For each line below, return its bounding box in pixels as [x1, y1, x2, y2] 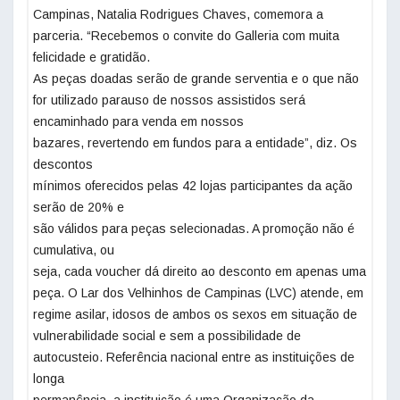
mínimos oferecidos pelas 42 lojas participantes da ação [33, 179, 353, 194]
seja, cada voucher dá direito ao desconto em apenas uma [33, 264, 366, 279]
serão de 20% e [33, 200, 124, 215]
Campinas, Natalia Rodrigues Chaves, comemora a [33, 7, 323, 22]
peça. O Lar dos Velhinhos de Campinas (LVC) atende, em [33, 286, 363, 301]
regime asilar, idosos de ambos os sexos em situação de [33, 307, 357, 322]
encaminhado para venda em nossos [33, 114, 244, 129]
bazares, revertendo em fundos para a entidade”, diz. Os [33, 136, 357, 151]
